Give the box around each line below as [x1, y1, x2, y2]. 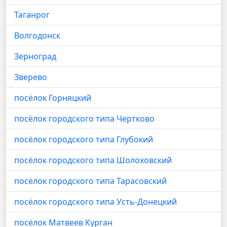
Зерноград [14, 50, 56, 62]
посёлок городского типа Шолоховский [14, 154, 172, 166]
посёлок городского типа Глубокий [14, 133, 153, 145]
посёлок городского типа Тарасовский [14, 175, 167, 186]
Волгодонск [14, 29, 60, 41]
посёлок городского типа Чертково [14, 112, 155, 124]
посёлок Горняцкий [14, 92, 91, 103]
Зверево [14, 71, 47, 83]
